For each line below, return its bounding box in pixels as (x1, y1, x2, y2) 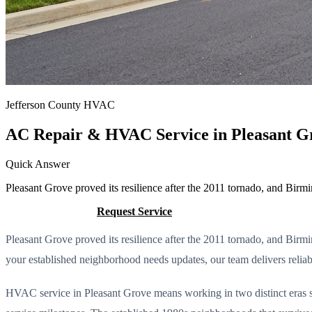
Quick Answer (6, 157, 70, 170)
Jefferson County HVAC (6, 99, 115, 111)
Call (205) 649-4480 (6, 205, 97, 217)
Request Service (97, 205, 172, 217)
